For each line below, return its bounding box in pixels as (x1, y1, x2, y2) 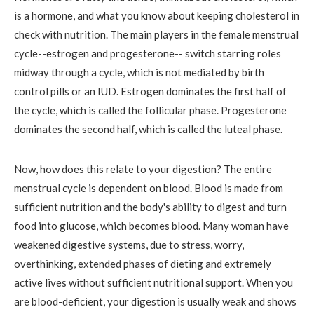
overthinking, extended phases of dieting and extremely (14, 257, 271, 270)
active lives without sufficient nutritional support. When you (14, 275, 293, 289)
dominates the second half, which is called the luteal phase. (14, 122, 282, 135)
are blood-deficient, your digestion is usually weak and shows (14, 294, 296, 308)
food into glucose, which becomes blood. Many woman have (14, 219, 289, 232)
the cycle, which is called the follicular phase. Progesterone (14, 103, 287, 116)
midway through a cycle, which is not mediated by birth (14, 65, 264, 78)
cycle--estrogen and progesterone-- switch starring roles (14, 46, 281, 60)
